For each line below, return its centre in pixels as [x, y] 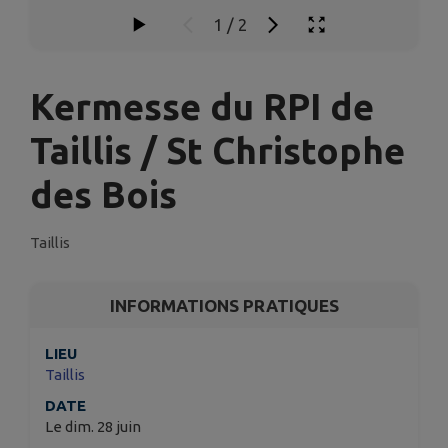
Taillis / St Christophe [217, 150]
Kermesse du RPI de [202, 106]
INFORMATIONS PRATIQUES [224, 305]
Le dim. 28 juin [93, 426]
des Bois [103, 194]
